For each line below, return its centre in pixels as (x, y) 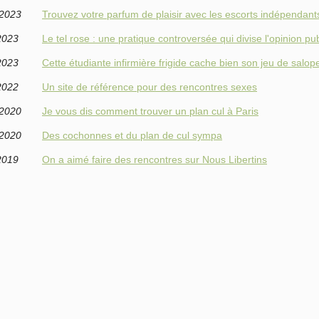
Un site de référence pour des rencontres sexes (150, 87)
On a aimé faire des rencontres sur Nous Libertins (155, 159)
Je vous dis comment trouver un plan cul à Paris (150, 111)
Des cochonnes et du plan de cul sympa (132, 135)
